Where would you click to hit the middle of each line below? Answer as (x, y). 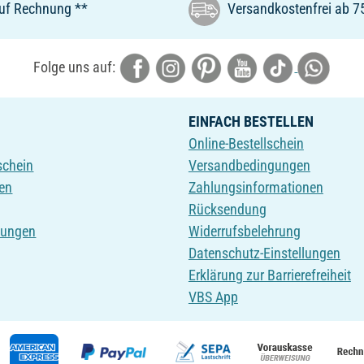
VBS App (213, 297)
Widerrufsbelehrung (244, 231)
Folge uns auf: (76, 67)
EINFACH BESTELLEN (251, 121)
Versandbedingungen (249, 165)
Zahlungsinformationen (256, 187)
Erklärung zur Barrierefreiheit (269, 275)
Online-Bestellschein (246, 143)
